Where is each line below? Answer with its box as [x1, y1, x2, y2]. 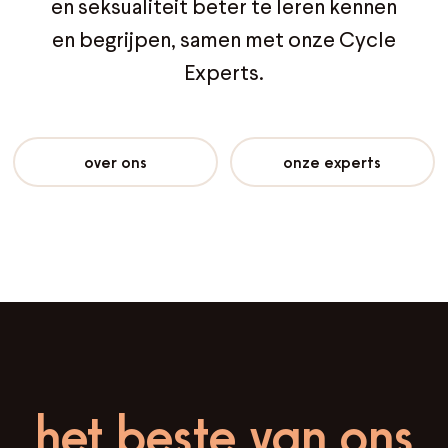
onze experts [283, 155, 382, 169]
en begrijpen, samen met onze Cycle [52, 26, 396, 53]
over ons [84, 155, 148, 169]
